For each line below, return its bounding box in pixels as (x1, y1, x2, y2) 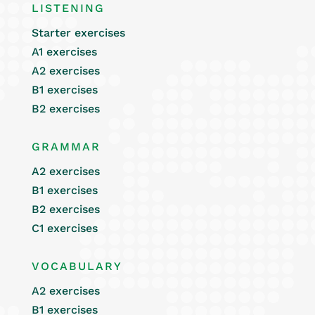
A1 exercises (31, 45, 97, 58)
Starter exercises (31, 26, 125, 39)
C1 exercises (31, 221, 98, 235)
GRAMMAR (31, 140, 101, 153)
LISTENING (31, 1, 105, 15)
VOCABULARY (31, 259, 122, 273)
